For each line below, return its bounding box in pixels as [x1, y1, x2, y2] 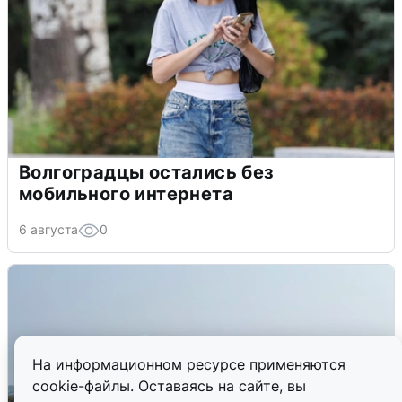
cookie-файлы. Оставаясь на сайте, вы [32, 377, 306, 395]
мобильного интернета [19, 183, 233, 205]
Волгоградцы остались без [19, 162, 275, 184]
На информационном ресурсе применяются [32, 355, 345, 373]
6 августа [19, 222, 78, 238]
